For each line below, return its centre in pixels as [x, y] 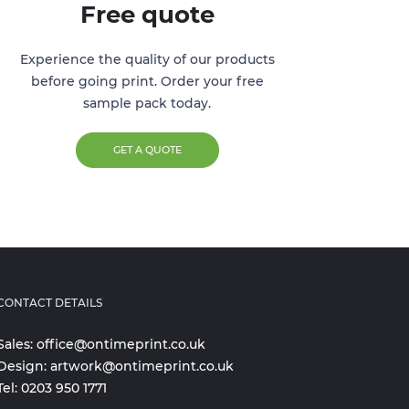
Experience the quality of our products [147, 60]
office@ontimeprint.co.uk [121, 345]
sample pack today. [147, 104]
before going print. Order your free [147, 82]
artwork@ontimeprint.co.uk [142, 367]
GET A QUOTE [147, 150]
